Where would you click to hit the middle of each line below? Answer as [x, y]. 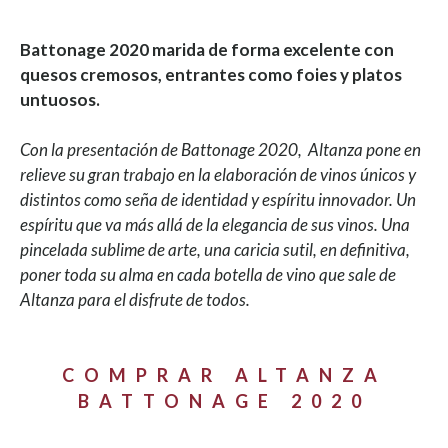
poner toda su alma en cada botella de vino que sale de [208, 274]
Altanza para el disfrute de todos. [135, 299]
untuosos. [60, 99]
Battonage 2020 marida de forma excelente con [207, 49]
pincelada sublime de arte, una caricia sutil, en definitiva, [215, 249]
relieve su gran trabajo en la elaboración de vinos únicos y [218, 174]
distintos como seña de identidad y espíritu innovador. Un [218, 199]
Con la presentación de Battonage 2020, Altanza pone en [220, 149]
